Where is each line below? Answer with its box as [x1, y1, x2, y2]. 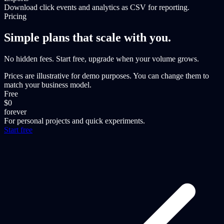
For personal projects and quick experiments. [4, 116, 145, 125]
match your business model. [4, 80, 91, 89]
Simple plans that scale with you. [4, 31, 171, 44]
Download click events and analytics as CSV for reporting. [4, 3, 189, 12]
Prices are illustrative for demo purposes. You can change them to [4, 71, 209, 80]
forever [4, 107, 26, 116]
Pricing [4, 12, 26, 21]
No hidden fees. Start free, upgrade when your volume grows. [4, 54, 199, 63]
